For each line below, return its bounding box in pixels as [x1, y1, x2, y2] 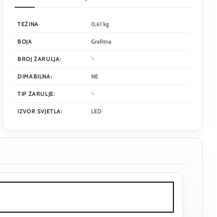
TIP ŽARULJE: [17, 90, 56, 97]
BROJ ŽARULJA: [17, 55, 62, 62]
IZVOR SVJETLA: [17, 107, 63, 115]
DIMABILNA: [17, 72, 53, 80]
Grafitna [91, 37, 112, 45]
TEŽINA [17, 20, 39, 28]
